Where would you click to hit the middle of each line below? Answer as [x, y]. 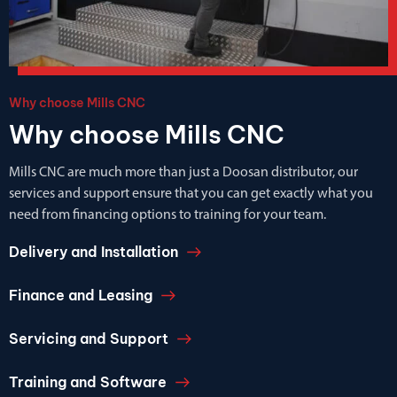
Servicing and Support [89, 338]
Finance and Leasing [81, 295]
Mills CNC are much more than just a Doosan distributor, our [183, 172]
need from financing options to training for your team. [167, 215]
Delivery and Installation [93, 251]
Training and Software [88, 381]
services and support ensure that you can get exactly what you [191, 194]
